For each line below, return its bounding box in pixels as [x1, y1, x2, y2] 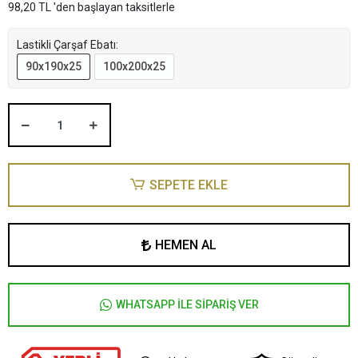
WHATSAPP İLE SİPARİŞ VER [115, 298, 259, 311]
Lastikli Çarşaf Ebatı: [17, 38, 118, 51]
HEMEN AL [155, 237, 217, 253]
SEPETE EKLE [149, 177, 228, 193]
